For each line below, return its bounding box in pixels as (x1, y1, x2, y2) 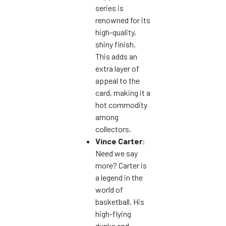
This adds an (95, 51, 137, 61)
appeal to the (95, 75, 140, 85)
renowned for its (95, 15, 150, 25)
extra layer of (95, 63, 139, 73)
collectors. (95, 124, 131, 134)
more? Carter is (95, 160, 147, 170)
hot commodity (95, 99, 147, 109)
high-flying (95, 208, 131, 218)
